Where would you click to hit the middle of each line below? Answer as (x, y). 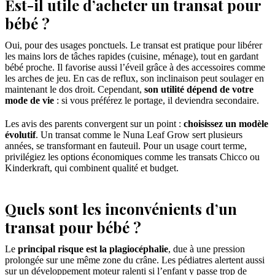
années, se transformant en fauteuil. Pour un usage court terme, (126, 146)
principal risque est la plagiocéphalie (93, 249)
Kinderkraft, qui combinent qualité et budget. (92, 168)
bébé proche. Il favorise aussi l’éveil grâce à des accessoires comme (135, 68)
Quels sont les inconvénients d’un (121, 209)
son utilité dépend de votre (199, 90)
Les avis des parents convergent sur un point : (94, 124)
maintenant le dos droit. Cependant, (75, 90)
